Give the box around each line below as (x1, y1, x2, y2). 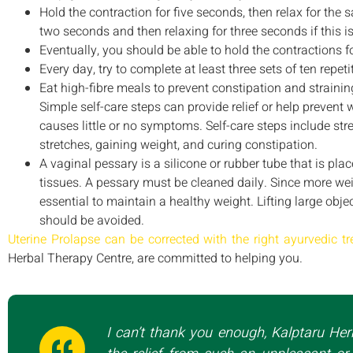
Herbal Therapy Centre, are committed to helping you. (8, 248, 303, 268)
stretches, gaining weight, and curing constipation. (39, 135, 318, 154)
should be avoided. (39, 210, 144, 230)
